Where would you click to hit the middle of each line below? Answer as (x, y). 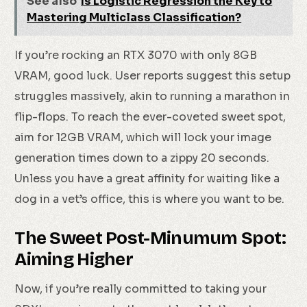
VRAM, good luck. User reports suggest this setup (153, 76)
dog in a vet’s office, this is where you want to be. (150, 199)
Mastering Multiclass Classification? (134, 18)
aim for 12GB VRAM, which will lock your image (143, 138)
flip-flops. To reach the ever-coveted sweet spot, (150, 117)
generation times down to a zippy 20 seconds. (142, 158)
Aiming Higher (74, 260)
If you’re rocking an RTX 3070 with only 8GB (136, 56)
